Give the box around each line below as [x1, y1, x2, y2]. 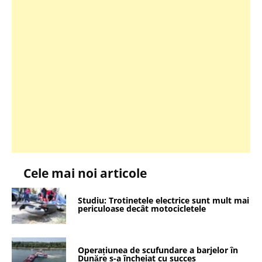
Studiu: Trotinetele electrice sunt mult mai [78, 195, 250, 206]
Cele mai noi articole [23, 164, 147, 181]
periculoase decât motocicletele [78, 203, 206, 215]
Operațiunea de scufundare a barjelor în [78, 244, 239, 256]
